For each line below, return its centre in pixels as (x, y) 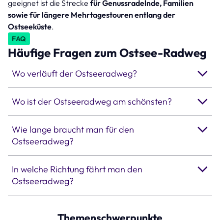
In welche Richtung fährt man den (77, 169)
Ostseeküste (30, 27)
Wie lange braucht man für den (73, 130)
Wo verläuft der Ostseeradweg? (74, 74)
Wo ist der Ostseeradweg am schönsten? (92, 102)
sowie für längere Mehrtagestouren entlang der (92, 15)
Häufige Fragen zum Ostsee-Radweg (107, 53)
